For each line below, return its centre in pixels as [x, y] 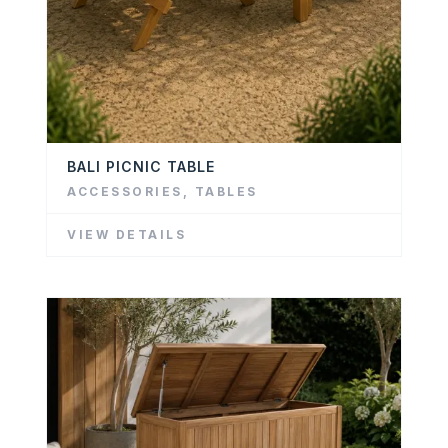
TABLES [226, 192]
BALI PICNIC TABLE [141, 167]
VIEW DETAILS [126, 235]
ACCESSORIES [125, 192]
